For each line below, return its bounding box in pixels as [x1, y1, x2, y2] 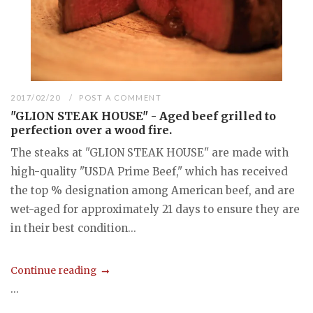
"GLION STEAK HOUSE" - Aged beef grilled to [10, 108, 276, 123]
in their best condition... [10, 221, 136, 235]
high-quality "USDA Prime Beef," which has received [10, 164, 288, 178]
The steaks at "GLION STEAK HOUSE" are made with [10, 145, 289, 159]
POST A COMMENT [79, 92, 162, 102]
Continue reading [10, 264, 96, 277]
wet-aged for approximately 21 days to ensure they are [10, 202, 300, 216]
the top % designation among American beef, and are [10, 183, 295, 197]
